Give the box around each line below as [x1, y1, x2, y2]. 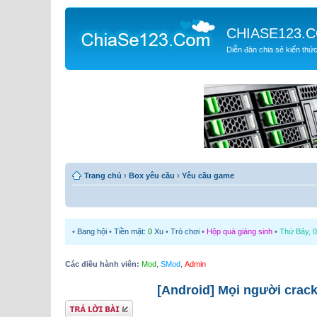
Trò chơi [171, 226, 200, 236]
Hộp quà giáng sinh [207, 226, 272, 236]
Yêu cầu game [182, 171, 234, 180]
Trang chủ [84, 171, 122, 180]
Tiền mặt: [114, 226, 148, 236]
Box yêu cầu [129, 171, 175, 180]
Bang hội [77, 226, 107, 236]
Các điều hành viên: [65, 259, 139, 268]
